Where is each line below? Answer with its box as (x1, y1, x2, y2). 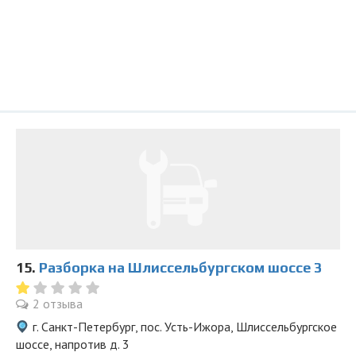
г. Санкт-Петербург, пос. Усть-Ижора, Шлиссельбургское (33, 319, 337, 335)
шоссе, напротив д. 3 (16, 336, 130, 352)
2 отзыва (33, 296, 83, 311)
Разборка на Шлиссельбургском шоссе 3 (39, 259, 322, 276)
